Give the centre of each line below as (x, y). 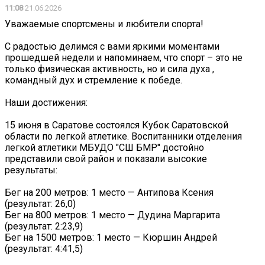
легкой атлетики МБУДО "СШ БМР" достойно (104, 148)
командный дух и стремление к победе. (93, 80)
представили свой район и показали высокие (106, 159)
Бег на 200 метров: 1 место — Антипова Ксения (109, 193)
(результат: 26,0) (40, 204)
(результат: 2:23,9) (44, 227)
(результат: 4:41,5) (44, 249)
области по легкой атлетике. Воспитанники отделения (123, 137)
